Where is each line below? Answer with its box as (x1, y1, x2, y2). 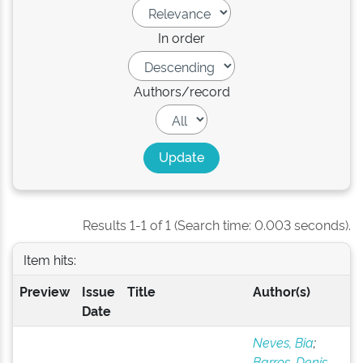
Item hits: (23, 250, 76, 268)
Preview (19, 282, 70, 300)
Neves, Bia (252, 333, 314, 351)
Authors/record (133, 82, 230, 100)
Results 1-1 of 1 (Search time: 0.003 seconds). (83, 216, 351, 233)
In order (158, 28, 205, 46)
